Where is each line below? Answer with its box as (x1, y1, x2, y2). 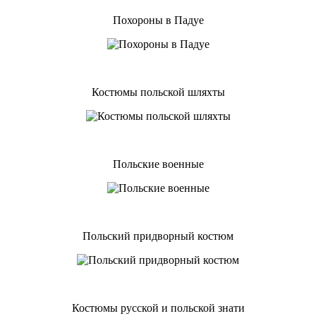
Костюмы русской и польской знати (71, 301, 245, 314)
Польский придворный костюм (83, 229, 233, 242)
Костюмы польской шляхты (91, 85, 225, 98)
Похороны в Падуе (112, 13, 204, 26)
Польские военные (112, 157, 204, 170)
